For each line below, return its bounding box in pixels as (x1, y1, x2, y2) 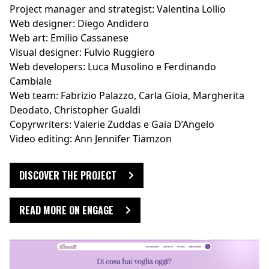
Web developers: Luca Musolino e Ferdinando (10, 60, 216, 74)
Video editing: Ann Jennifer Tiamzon (10, 132, 172, 146)
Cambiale (10, 74, 52, 88)
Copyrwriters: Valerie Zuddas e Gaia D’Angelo (10, 118, 214, 131)
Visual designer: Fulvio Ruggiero (10, 46, 155, 59)
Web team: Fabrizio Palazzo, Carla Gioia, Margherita (10, 89, 244, 103)
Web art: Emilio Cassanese (10, 31, 128, 45)
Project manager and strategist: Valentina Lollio (10, 2, 226, 16)
